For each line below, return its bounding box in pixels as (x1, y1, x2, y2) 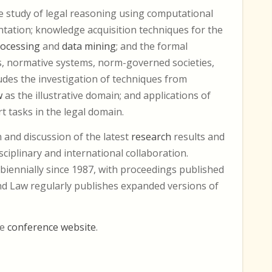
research (131, 130, 171, 143)
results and (171, 130, 225, 143)
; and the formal (116, 39, 188, 53)
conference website (7, 220, 96, 234)
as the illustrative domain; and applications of (2, 89, 211, 102)
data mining (62, 39, 116, 53)
